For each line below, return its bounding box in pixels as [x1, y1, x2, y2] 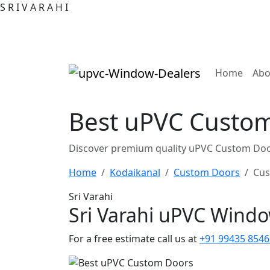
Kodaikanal [110, 166, 160, 179]
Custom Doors [174, 166, 240, 179]
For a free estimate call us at [69, 232, 199, 245]
